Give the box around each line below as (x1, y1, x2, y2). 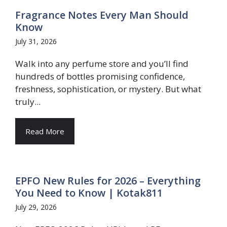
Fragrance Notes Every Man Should (15, 8, 188, 22)
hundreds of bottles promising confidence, (15, 70, 185, 82)
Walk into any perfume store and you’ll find (15, 58, 188, 69)
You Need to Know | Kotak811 (15, 186, 163, 200)
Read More (25, 126, 64, 136)
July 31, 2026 (15, 36, 57, 46)
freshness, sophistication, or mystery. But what (15, 83, 201, 95)
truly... (15, 96, 41, 107)
